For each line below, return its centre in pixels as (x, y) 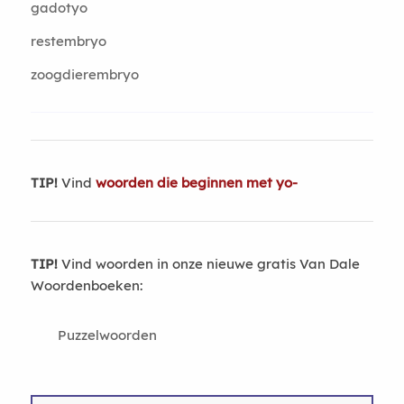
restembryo (68, 41)
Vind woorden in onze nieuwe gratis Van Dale (208, 264)
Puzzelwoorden (107, 335)
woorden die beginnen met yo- (196, 183)
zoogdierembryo (84, 74)
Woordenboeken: (86, 285)
